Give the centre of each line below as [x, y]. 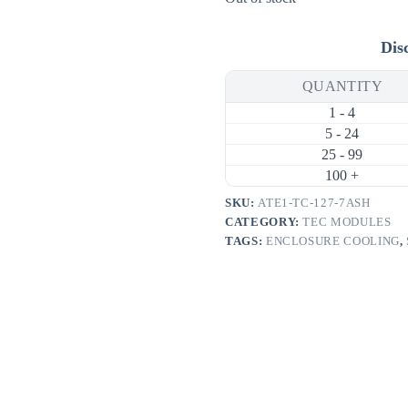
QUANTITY [342, 87]
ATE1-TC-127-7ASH [314, 203]
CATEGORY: [264, 222]
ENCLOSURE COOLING [332, 241]
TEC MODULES [347, 222]
